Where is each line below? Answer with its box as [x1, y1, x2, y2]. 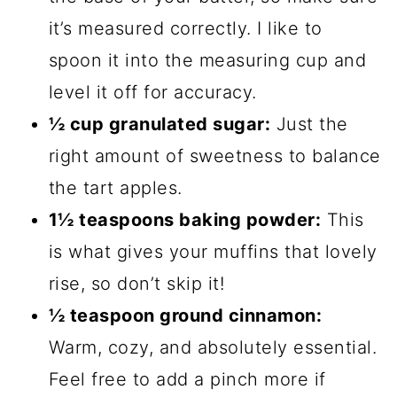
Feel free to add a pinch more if [48, 369, 326, 391]
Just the [270, 113, 348, 136]
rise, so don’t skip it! [48, 273, 225, 295]
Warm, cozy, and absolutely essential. [48, 337, 378, 359]
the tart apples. [48, 177, 183, 199]
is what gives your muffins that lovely [48, 241, 378, 263]
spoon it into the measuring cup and [48, 50, 367, 72]
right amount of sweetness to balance [48, 145, 381, 167]
